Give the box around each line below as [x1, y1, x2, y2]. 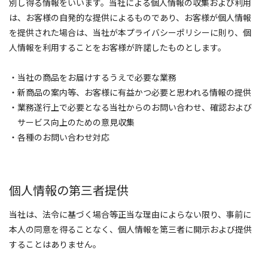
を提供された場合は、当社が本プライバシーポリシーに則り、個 [9, 26, 251, 38]
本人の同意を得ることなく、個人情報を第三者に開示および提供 [9, 223, 252, 235]
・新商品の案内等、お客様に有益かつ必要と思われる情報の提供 [9, 86, 251, 98]
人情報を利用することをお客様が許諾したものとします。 [9, 41, 226, 53]
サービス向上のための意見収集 [17, 116, 135, 128]
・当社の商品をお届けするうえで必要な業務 [9, 71, 176, 83]
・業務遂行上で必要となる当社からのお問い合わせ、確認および [9, 101, 252, 113]
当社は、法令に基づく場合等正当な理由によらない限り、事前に [9, 208, 251, 220]
